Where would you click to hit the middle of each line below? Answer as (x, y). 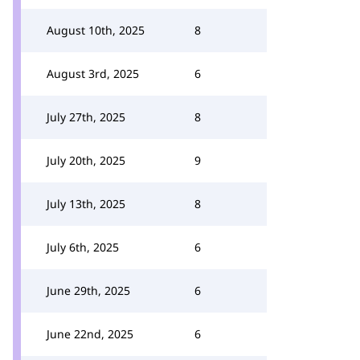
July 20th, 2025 (86, 160)
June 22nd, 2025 (90, 334)
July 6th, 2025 (83, 247)
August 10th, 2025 (96, 30)
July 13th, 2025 (86, 204)
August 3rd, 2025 (93, 74)
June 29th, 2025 (88, 290)
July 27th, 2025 (86, 117)
